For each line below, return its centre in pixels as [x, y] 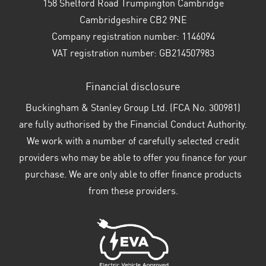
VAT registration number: [104, 54]
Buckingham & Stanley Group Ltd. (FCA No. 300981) [133, 109]
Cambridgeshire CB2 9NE [133, 21]
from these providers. [133, 192]
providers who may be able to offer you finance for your [133, 159]
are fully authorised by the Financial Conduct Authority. [133, 126]
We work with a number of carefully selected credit [133, 142]
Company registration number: [115, 38]
